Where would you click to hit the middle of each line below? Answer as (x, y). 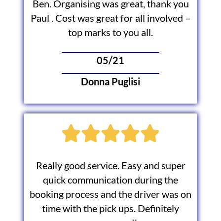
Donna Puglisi (110, 82)
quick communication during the (110, 180)
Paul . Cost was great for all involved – (110, 18)
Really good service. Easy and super (110, 166)
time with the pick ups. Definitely (110, 209)
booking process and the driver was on (110, 194)
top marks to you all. (110, 32)
